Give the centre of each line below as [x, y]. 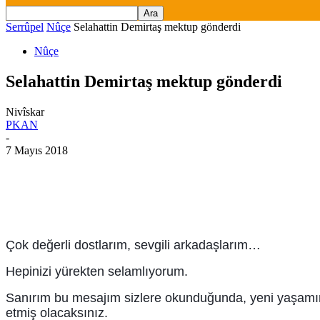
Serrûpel [25, 27]
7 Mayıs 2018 [37, 150]
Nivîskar [25, 111]
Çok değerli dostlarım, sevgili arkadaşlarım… [133, 245]
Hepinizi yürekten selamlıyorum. [97, 271]
